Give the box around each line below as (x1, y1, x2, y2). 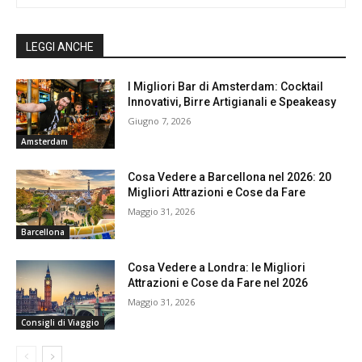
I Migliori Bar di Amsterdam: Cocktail (128, 80, 324, 94)
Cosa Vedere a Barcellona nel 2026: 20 (128, 170, 332, 184)
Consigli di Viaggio (21, 316, 99, 328)
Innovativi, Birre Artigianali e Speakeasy (128, 95, 337, 109)
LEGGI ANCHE (26, 40, 94, 54)
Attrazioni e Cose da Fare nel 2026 (128, 276, 309, 289)
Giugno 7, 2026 (128, 115, 192, 128)
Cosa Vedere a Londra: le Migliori (128, 260, 306, 274)
